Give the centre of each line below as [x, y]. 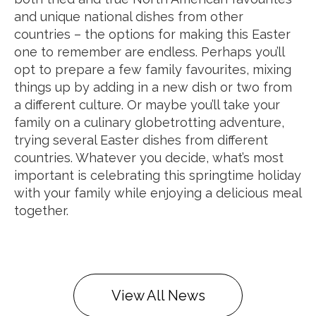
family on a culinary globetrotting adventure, [149, 122]
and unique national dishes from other [129, 17]
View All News [158, 296]
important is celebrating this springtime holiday [158, 175]
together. [41, 211]
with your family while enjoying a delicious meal [158, 193]
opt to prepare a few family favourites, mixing [153, 69]
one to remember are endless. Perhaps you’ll [149, 52]
